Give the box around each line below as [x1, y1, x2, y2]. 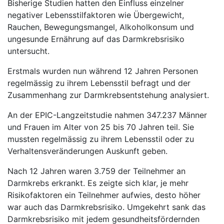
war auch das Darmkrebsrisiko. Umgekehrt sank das [7, 202, 205, 212]
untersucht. [7, 46, 49, 56]
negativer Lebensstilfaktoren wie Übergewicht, [7, 10, 184, 20]
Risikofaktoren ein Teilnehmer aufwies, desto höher [7, 190, 200, 200]
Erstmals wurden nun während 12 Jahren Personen [7, 66, 198, 76]
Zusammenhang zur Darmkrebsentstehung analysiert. [7, 90, 209, 100]
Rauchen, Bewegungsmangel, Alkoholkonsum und [7, 22, 194, 32]
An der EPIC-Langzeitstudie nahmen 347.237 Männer [7, 110, 207, 120]
